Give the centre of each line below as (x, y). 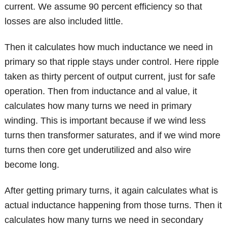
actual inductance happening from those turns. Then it (113, 205)
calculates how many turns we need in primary (98, 106)
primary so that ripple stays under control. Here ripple (112, 62)
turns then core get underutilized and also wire (98, 150)
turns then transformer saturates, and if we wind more (113, 135)
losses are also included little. (64, 21)
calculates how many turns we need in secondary (104, 220)
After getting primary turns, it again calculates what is (111, 190)
